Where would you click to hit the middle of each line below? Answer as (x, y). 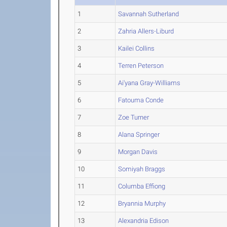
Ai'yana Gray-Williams (149, 83)
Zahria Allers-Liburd (146, 31)
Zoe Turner (134, 117)
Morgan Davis (138, 152)
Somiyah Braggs (142, 169)
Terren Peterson (141, 66)
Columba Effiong (142, 186)
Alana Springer (139, 135)
